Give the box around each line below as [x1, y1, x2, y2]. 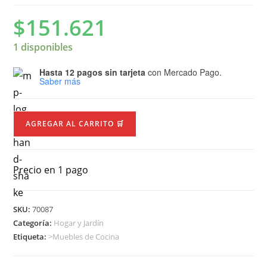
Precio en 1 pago [13, 163, 89, 176]
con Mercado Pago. [145, 66, 222, 78]
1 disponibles [13, 40, 73, 54]
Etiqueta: [13, 231, 49, 242]
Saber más [39, 74, 81, 87]
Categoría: [13, 217, 54, 228]
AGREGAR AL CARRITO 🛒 [26, 118, 125, 129]
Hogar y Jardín [54, 217, 104, 228]
